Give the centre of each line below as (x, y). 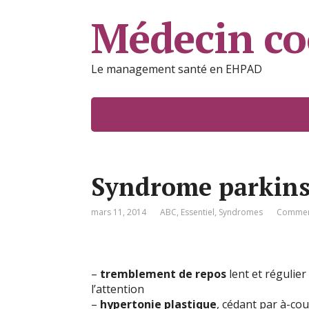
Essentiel (198, 212)
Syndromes (241, 212)
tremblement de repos (163, 274)
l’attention (118, 289)
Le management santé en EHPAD (177, 69)
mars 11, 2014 (119, 212)
